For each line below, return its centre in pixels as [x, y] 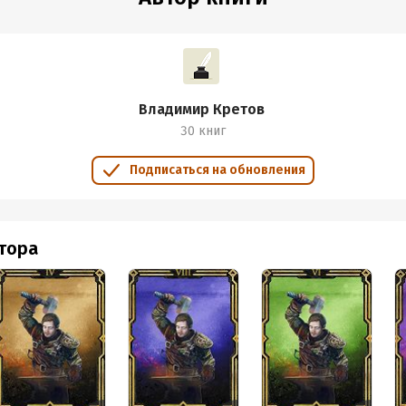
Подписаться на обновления [217, 170]
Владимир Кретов [201, 109]
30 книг [203, 131]
